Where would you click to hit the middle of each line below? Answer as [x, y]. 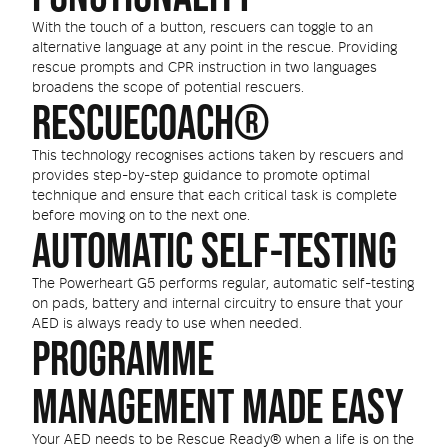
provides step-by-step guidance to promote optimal [201, 176]
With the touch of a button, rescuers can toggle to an [202, 28]
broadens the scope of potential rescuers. [168, 88]
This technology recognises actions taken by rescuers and [218, 156]
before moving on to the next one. [141, 216]
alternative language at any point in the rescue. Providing [214, 48]
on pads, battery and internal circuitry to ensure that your [217, 304]
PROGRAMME [123, 358]
